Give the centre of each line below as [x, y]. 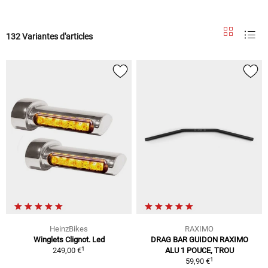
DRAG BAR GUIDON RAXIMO [199, 240]
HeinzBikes [69, 229]
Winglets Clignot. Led [69, 240]
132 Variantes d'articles [49, 36]
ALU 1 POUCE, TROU [199, 251]
